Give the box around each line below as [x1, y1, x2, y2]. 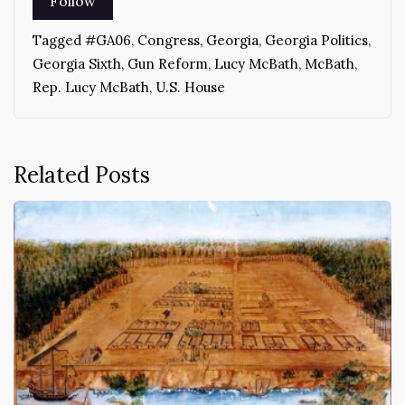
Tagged [33, 32, 85, 50]
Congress [137, 32, 200, 50]
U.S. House [155, 79, 225, 97]
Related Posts [14, 161, 150, 190]
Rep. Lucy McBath [33, 79, 149, 97]
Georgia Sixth [33, 55, 121, 73]
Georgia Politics [265, 32, 368, 50]
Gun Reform [127, 55, 208, 73]
